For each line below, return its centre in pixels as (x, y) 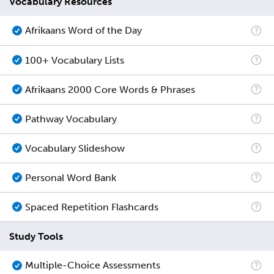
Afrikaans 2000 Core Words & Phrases (110, 89)
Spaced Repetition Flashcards (92, 207)
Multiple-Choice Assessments (93, 265)
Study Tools (36, 236)
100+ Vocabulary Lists (75, 60)
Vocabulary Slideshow (75, 148)
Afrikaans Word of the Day (83, 31)
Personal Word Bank (71, 177)
